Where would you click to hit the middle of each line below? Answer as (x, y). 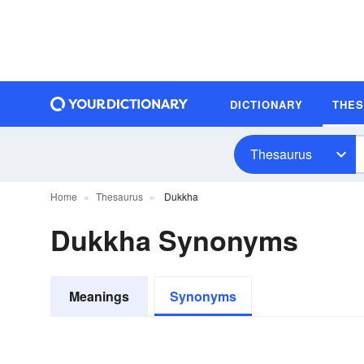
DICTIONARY (266, 104)
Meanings (99, 296)
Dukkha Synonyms (174, 240)
